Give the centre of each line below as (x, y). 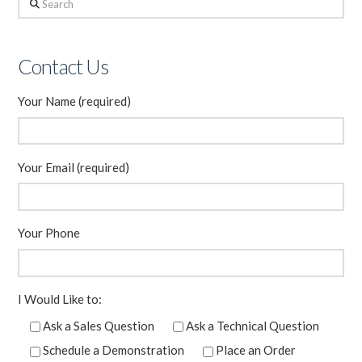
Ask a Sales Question (99, 325)
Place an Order (255, 349)
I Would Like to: (60, 299)
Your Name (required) (75, 101)
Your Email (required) (74, 167)
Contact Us (63, 66)
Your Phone (49, 233)
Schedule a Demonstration (114, 349)
